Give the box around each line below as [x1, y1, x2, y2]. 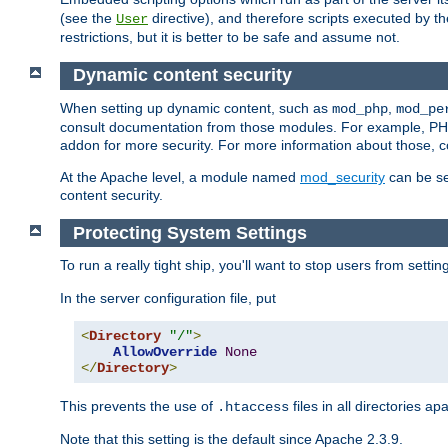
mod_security [300, 168, 385, 185]
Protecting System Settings [72, 222, 307, 243]
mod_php [332, 100, 388, 117]
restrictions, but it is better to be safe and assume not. [60, 29, 400, 46]
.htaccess [217, 399, 289, 416]
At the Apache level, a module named [60, 168, 300, 185]
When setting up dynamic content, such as [60, 99, 332, 116]
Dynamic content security [72, 65, 292, 86]
